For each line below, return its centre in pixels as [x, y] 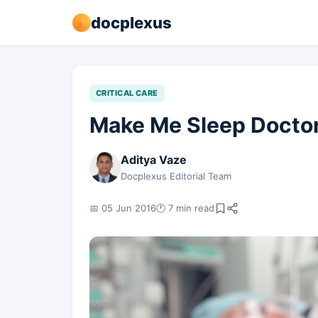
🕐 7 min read [185, 208]
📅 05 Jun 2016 [123, 208]
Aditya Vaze [154, 160]
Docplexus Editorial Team [176, 176]
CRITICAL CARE [127, 93]
